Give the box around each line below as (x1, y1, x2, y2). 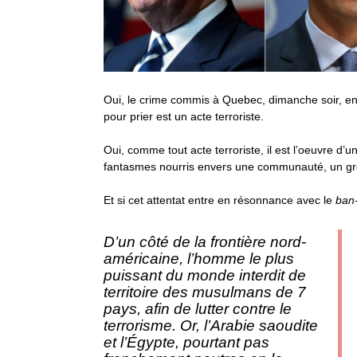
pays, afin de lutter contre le (104, 300, 292, 317)
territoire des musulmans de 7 (104, 284, 306, 300)
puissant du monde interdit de (104, 267, 306, 284)
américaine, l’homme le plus (104, 250, 294, 267)
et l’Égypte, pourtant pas (104, 334, 269, 351)
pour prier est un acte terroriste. (104, 110, 264, 123)
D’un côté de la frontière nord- (104, 233, 306, 250)
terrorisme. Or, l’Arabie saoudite (104, 317, 318, 334)
